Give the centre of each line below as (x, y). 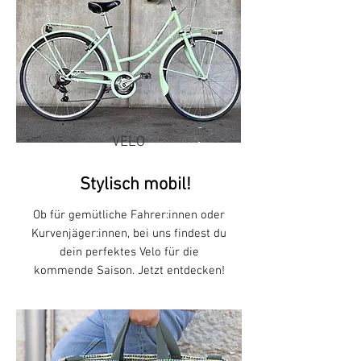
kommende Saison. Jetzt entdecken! (129, 270)
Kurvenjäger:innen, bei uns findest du (129, 233)
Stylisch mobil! (135, 185)
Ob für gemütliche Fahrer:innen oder (129, 215)
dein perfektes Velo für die (129, 252)
